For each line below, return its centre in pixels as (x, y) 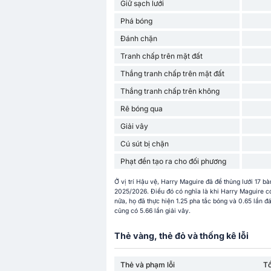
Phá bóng (136, 21)
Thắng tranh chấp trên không (170, 91)
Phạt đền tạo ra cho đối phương (173, 161)
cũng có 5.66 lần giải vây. (152, 211)
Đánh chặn (139, 38)
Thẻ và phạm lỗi (147, 265)
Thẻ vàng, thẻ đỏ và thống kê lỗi (181, 235)
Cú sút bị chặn (144, 143)
